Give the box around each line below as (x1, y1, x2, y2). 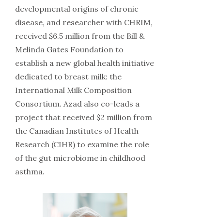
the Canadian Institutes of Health (15, 126, 139, 136)
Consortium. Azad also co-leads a (15, 99, 139, 109)
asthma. (15, 167, 45, 177)
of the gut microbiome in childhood (15, 153, 145, 163)
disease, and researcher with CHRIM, (15, 17, 153, 28)
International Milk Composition (15, 85, 132, 95)
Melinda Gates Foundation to (15, 45, 124, 55)
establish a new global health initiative (15, 58, 154, 68)
